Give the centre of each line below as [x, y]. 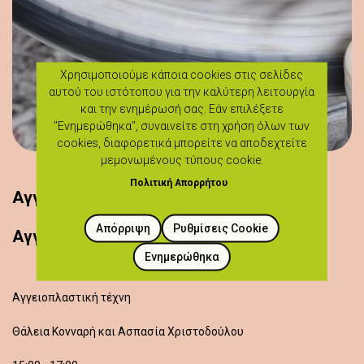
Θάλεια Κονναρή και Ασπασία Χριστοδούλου [128, 331]
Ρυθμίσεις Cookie [220, 228]
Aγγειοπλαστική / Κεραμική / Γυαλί [143, 236]
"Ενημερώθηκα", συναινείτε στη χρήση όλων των [182, 126]
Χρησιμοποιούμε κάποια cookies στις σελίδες [182, 74]
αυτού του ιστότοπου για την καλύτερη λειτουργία [182, 91]
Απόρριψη [123, 228]
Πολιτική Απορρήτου [178, 182]
